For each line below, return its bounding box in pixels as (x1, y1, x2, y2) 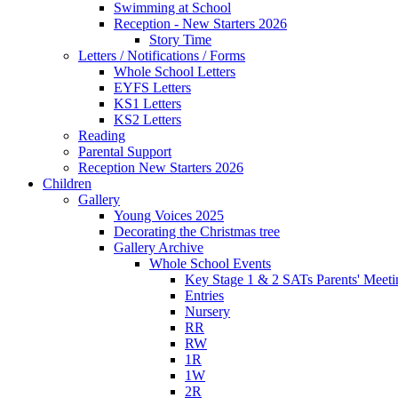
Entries (185, 287, 224, 303)
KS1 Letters (114, 95, 181, 111)
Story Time (149, 31, 211, 47)
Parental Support (78, 143, 171, 159)
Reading (78, 127, 125, 143)
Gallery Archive (114, 239, 203, 255)
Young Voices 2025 (114, 207, 224, 223)
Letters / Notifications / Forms (78, 47, 245, 63)
